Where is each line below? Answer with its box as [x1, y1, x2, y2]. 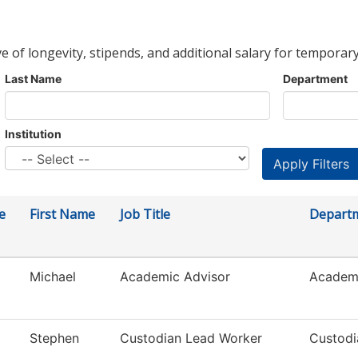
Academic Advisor [120, 268, 230, 285]
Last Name [5, 72, 62, 86]
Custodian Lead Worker [120, 330, 262, 347]
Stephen [30, 330, 79, 347]
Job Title [120, 205, 170, 224]
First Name [30, 205, 95, 224]
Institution [5, 127, 62, 141]
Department [283, 72, 348, 86]
